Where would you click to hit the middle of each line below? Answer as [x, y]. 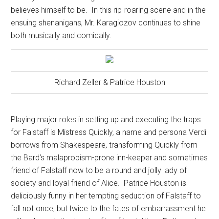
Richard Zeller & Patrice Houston [109, 83]
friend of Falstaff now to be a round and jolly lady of [99, 171]
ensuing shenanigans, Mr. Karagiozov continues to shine [106, 23]
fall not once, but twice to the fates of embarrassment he [109, 209]
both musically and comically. [61, 36]
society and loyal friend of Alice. [66, 183]
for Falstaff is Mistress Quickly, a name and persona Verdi [109, 132]
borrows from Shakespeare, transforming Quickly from [104, 145]
